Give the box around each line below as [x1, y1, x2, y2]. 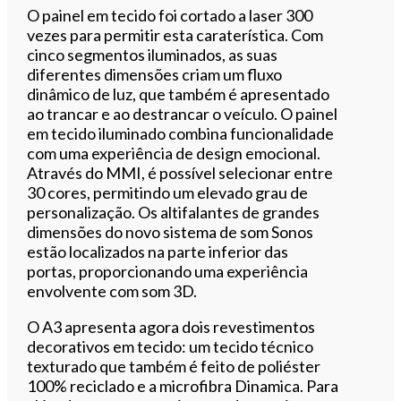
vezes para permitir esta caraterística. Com [27, 24, 324, 45]
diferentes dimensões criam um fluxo [27, 64, 283, 84]
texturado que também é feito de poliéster [27, 355, 321, 376]
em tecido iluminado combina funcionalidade [27, 123, 335, 143]
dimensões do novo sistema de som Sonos [27, 221, 314, 242]
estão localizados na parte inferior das [27, 241, 289, 261]
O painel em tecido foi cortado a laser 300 [27, 4, 313, 25]
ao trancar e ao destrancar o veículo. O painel [27, 103, 338, 124]
